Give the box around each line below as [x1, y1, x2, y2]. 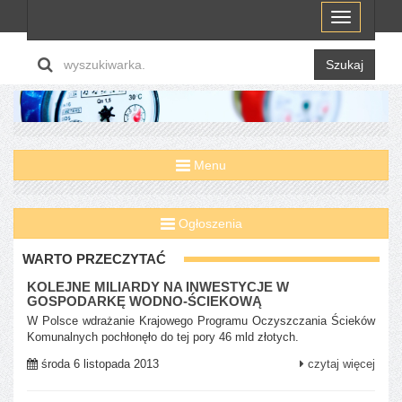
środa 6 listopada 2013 [38, 356, 159, 371]
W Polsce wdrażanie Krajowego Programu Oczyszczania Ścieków [27, 313, 375, 328]
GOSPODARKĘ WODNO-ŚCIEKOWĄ [27, 293, 262, 309]
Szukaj [326, 57, 363, 73]
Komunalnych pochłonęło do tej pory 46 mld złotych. [27, 329, 299, 344]
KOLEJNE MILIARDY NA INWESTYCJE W [27, 278, 289, 294]
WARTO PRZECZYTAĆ [22, 250, 166, 267]
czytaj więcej [304, 356, 375, 371]
